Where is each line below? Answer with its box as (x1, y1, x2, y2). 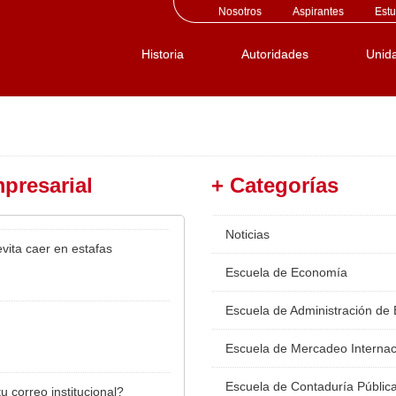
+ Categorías (211, 173, 339, 198)
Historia (141, 47, 184, 61)
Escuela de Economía (225, 265, 347, 280)
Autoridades (241, 47, 308, 61)
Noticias (225, 227, 270, 242)
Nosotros (218, 5, 262, 18)
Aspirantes (293, 5, 344, 18)
